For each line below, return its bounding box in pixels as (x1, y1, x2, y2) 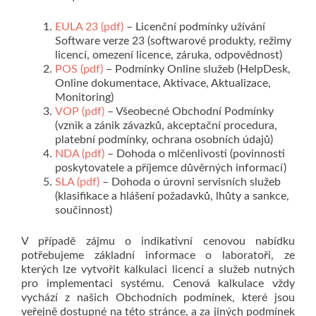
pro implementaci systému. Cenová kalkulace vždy (21, 278, 295, 289)
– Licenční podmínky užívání (123, 21, 265, 32)
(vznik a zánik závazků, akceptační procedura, (55, 120, 277, 131)
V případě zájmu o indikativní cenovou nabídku (21, 236, 295, 247)
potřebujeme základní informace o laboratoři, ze (21, 250, 295, 261)
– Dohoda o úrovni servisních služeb (99, 176, 281, 188)
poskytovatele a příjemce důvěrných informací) (55, 162, 286, 174)
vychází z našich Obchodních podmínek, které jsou (21, 292, 295, 303)
